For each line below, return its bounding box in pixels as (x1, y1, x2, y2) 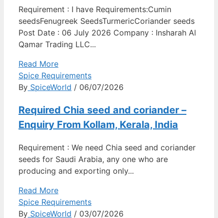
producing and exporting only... (18, 166, 134, 176)
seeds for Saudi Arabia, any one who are (18, 154, 168, 164)
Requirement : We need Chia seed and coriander (18, 143, 196, 153)
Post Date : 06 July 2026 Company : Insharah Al (18, 28, 196, 38)
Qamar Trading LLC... (18, 39, 96, 50)
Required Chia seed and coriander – (18, 104, 186, 116)
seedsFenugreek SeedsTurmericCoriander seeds (18, 16, 195, 26)
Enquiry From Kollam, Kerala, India (18, 119, 178, 131)
